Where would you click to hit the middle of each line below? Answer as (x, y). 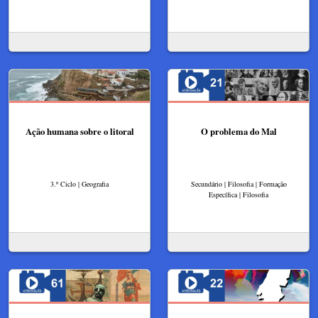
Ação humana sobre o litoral (79, 132)
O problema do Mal (238, 132)
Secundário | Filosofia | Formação (238, 184)
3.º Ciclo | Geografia (79, 184)
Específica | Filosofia (238, 195)
